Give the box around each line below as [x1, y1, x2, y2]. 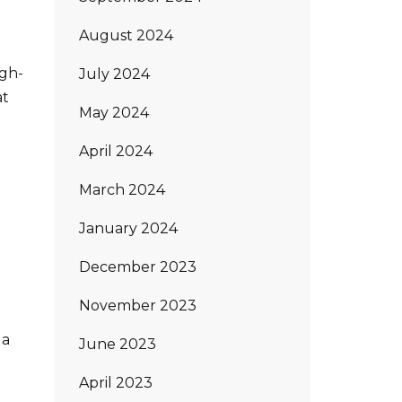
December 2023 [79, 258, 197, 275]
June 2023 [79, 335, 156, 353]
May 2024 [79, 103, 149, 121]
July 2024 [79, 65, 150, 83]
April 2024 [79, 142, 153, 160]
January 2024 [79, 219, 178, 237]
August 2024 [79, 26, 173, 44]
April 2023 [79, 373, 153, 391]
